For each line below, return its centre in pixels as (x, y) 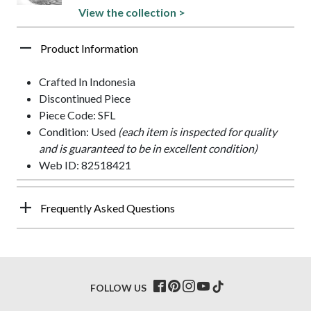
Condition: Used (78, 131)
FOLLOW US (118, 287)
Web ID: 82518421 (85, 165)
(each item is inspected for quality (197, 131)
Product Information (89, 48)
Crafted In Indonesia (87, 81)
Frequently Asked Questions (108, 208)
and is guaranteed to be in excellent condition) (148, 148)
